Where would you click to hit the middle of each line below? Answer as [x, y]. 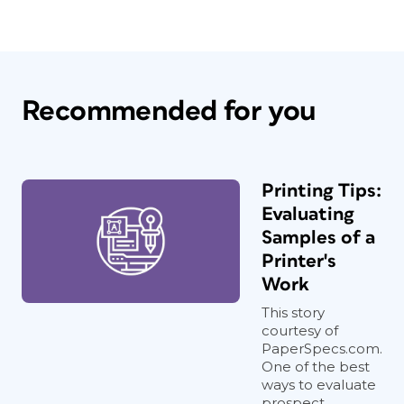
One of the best [316, 367]
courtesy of [300, 331]
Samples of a [318, 238]
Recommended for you [169, 111]
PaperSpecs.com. [322, 349]
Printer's [299, 261]
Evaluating [308, 214]
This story [293, 312]
